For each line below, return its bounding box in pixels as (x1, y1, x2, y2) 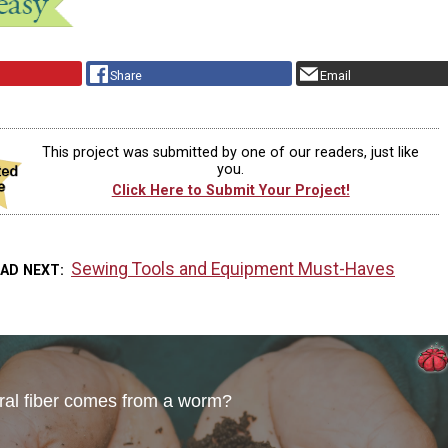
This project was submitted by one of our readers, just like (42, 143, 420, 161)
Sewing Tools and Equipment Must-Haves (71, 258, 396, 279)
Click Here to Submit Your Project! (111, 182, 350, 200)
